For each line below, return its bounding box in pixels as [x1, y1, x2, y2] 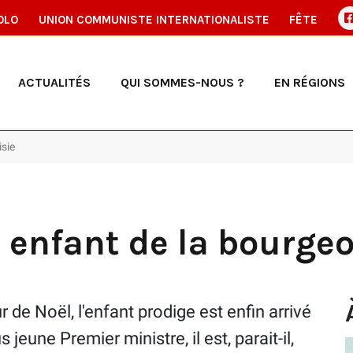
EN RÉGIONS [274, 74, 345, 90]
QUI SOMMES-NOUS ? [121, 74, 244, 90]
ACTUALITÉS [18, 74, 91, 90]
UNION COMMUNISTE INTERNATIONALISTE [38, 13, 269, 27]
